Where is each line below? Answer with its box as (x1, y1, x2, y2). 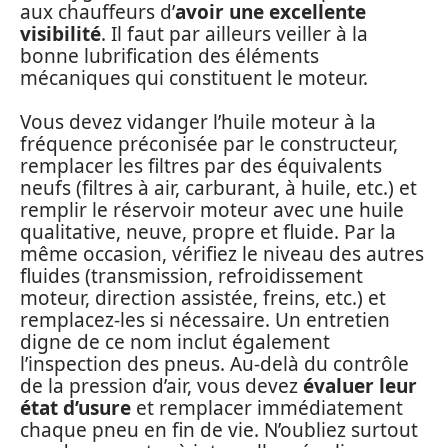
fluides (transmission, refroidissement (20, 263, 363, 290)
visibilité (20, 20, 101, 47)
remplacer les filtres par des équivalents (20, 153, 382, 180)
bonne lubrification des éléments (20, 42, 319, 69)
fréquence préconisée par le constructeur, (20, 131, 398, 158)
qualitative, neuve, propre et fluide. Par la (20, 219, 396, 246)
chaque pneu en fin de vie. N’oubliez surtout (20, 417, 418, 444)
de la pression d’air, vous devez (20, 373, 303, 400)
